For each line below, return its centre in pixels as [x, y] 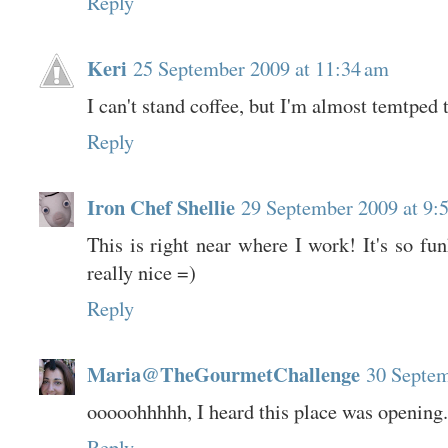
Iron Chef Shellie [160, 206]
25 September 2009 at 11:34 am [260, 67]
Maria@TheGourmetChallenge [223, 373]
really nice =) [141, 271]
